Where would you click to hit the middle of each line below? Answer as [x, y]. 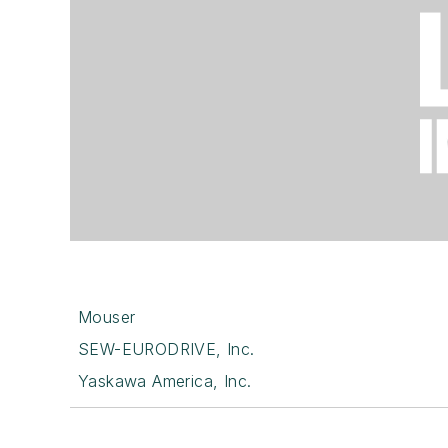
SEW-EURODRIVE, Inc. [166, 348]
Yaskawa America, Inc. [165, 380]
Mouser [107, 316]
